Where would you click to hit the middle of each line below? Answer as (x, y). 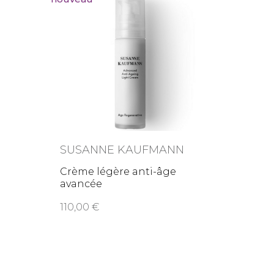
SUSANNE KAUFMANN (122, 150)
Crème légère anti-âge (118, 172)
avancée (81, 184)
